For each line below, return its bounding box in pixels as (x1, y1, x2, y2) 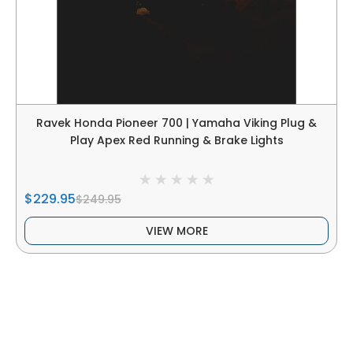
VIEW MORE (145, 223, 208, 240)
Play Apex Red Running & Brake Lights (69, 132, 284, 149)
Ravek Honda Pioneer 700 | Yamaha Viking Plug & (36, 115, 317, 132)
